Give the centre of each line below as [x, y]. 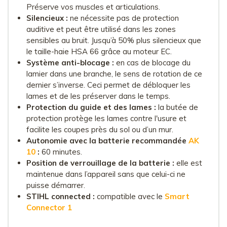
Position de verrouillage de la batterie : [100, 163]
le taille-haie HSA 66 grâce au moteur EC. [99, 51]
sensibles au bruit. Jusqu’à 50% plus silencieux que [114, 40]
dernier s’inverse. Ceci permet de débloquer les [108, 85]
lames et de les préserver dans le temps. [98, 96]
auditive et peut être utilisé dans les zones [101, 29]
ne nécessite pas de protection [123, 18]
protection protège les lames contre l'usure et [106, 118]
